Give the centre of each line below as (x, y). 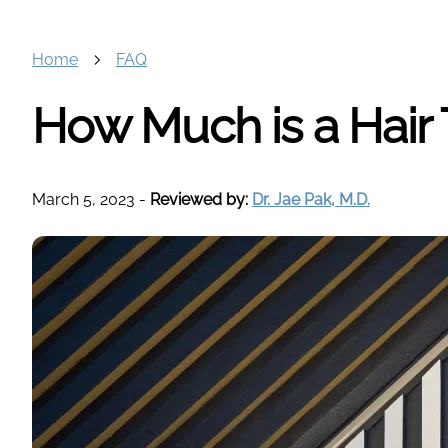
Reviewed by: (201, 200)
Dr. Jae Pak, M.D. (311, 200)
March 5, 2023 (83, 200)
